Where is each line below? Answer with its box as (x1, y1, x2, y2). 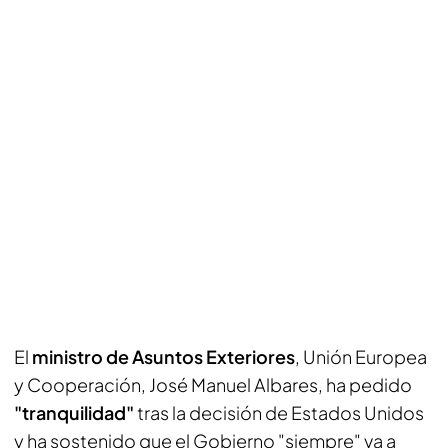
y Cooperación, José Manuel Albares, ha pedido (14, 373, 412, 396)
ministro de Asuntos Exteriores (32, 345, 295, 368)
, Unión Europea (295, 345, 427, 368)
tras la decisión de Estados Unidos (134, 401, 424, 424)
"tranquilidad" (14, 401, 134, 424)
